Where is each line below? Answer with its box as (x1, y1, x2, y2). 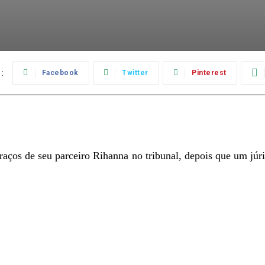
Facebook (41, 69, 79, 77)
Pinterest (192, 69, 227, 77)
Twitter (122, 69, 148, 77)
